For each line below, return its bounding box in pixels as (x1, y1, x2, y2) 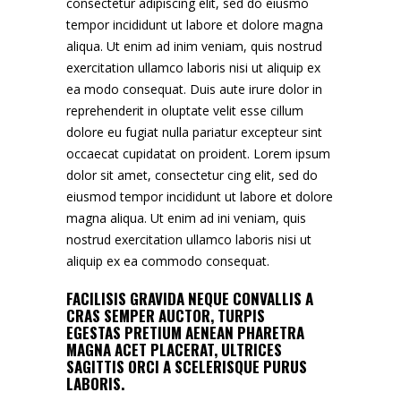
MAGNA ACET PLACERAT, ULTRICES (66, 337, 282, 361)
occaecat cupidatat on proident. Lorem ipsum (66, 144, 330, 162)
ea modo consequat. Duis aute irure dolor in (66, 80, 322, 98)
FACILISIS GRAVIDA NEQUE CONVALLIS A (66, 286, 313, 310)
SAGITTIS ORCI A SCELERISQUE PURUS (66, 354, 307, 378)
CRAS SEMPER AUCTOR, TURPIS (66, 303, 265, 327)
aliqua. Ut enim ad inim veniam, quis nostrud (66, 37, 322, 55)
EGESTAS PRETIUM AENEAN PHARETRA (66, 320, 304, 344)
